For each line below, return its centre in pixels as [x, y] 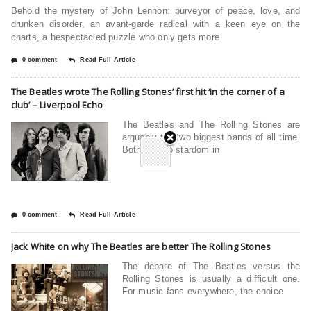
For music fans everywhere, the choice [202, 291]
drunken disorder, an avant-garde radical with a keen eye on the [155, 24]
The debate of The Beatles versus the [211, 266]
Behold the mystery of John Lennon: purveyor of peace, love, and [155, 10]
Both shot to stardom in [171, 149]
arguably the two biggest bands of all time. [211, 137]
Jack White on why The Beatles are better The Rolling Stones [141, 246]
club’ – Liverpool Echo [57, 104]
